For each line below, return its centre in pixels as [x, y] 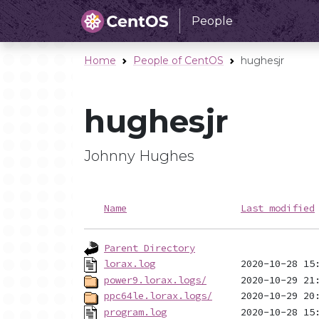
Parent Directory [150, 247]
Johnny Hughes [139, 156]
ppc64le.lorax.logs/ [158, 296]
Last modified [278, 208]
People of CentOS [178, 61]
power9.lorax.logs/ [155, 279]
